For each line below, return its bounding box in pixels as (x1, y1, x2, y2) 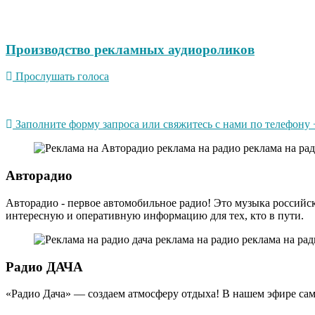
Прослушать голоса (15, 70, 109, 83)
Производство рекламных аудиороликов (6, 41, 255, 57)
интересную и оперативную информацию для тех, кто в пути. (6, 209, 304, 221)
